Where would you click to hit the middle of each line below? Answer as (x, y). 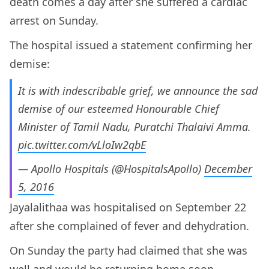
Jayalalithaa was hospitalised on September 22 (128, 207)
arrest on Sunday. (54, 21)
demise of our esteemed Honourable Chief (119, 109)
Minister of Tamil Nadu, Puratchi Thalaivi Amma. (134, 127)
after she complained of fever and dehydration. (131, 226)
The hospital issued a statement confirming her (131, 45)
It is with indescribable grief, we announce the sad (138, 91)
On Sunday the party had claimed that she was (128, 251)
